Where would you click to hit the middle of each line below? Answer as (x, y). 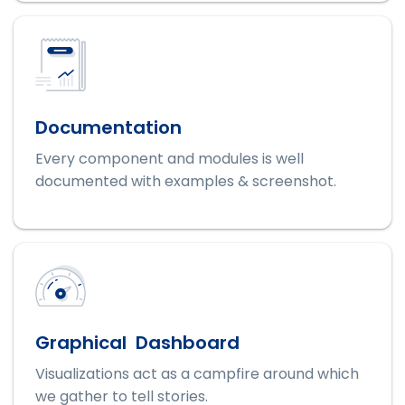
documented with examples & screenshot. (186, 181)
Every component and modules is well (170, 158)
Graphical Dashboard (137, 342)
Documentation (108, 127)
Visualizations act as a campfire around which (197, 373)
